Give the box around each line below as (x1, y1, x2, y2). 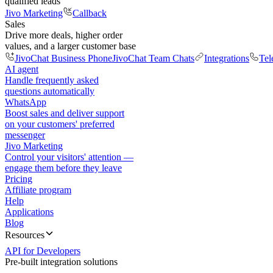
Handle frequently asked (5, 75, 99, 85)
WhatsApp (5, 97, 46, 107)
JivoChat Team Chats (112, 53, 194, 63)
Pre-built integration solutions (5, 257, 118, 267)
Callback (73, 8, 107, 18)
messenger (5, 130, 45, 140)
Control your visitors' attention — (5, 152, 133, 162)
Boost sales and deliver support (5, 108, 124, 118)
